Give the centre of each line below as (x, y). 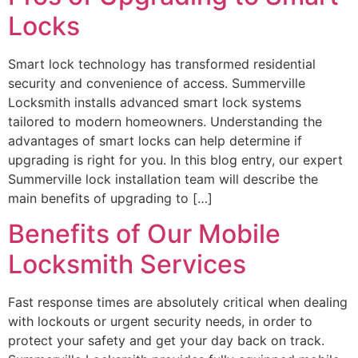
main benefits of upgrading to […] (110, 198)
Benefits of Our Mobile (144, 233)
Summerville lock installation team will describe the (163, 179)
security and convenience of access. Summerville (157, 83)
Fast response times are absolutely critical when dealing (178, 302)
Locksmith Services (127, 264)
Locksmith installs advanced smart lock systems (155, 102)
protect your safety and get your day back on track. (166, 340)
